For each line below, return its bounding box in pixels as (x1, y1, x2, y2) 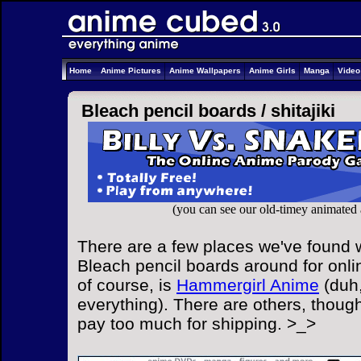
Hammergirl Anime (176, 276, 319, 294)
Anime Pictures (101, 66, 161, 75)
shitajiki (271, 101, 335, 121)
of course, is (77, 276, 176, 294)
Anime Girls (249, 66, 296, 75)
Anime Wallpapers (169, 66, 241, 75)
